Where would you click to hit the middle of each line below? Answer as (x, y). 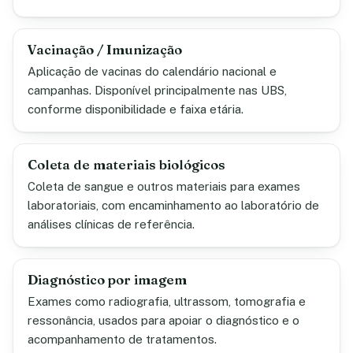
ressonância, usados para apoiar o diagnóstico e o (163, 320)
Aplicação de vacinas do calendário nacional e (152, 71)
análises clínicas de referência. (111, 224)
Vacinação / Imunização (105, 50)
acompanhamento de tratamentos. (122, 339)
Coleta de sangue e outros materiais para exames (164, 186)
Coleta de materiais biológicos (126, 165)
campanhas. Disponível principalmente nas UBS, (157, 90)
